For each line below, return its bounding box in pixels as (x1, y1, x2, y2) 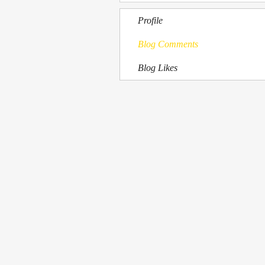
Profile (138, 15, 163, 25)
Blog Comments (138, 39, 198, 49)
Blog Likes (138, 63, 177, 73)
